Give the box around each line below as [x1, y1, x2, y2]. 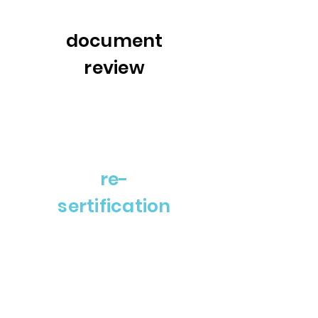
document [65, 28, 163, 53]
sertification [57, 194, 171, 219]
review [84, 55, 145, 80]
